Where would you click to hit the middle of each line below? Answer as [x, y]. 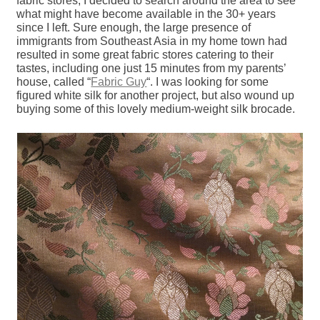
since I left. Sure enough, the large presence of [134, 28]
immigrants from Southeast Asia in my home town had [152, 41]
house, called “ [54, 82]
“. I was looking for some [208, 82]
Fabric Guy [119, 82]
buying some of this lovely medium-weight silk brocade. [156, 109]
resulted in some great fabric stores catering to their [145, 55]
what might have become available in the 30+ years [146, 14]
